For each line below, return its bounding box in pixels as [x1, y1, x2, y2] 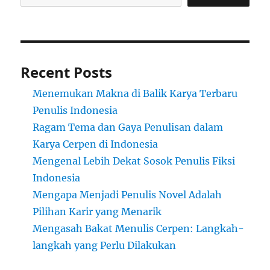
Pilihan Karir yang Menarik [33, 206, 162, 218]
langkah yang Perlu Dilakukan [33, 239, 177, 252]
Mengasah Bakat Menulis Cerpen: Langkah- [33, 222, 245, 235]
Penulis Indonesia [33, 104, 118, 117]
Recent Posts [20, 62, 113, 83]
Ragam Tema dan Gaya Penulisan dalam [33, 121, 224, 134]
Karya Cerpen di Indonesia [33, 138, 159, 151]
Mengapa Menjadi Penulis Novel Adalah [33, 189, 222, 201]
